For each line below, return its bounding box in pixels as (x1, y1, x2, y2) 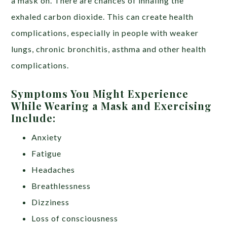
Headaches (31, 164, 75, 174)
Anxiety (31, 132, 62, 142)
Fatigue (31, 148, 62, 158)
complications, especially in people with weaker (11, 27, 199, 37)
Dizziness (31, 197, 70, 207)
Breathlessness (31, 180, 91, 191)
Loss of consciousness (31, 213, 119, 223)
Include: (11, 110, 59, 125)
